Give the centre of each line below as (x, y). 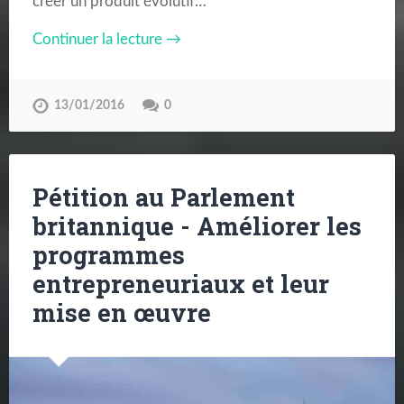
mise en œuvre (121, 313)
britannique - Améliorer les (197, 226)
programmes (108, 255)
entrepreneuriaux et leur (180, 284)
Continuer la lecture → (106, 40)
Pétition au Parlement (163, 197)
